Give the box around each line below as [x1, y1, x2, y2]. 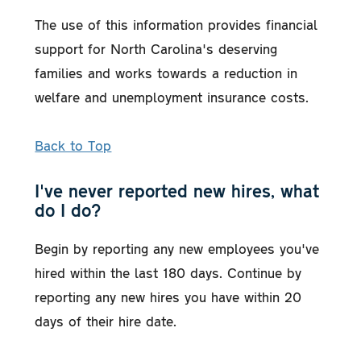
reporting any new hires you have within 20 [35, 287, 302, 305]
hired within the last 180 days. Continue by [35, 263, 302, 281]
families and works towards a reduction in [35, 63, 298, 81]
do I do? [35, 198, 102, 221]
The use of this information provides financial [35, 15, 318, 33]
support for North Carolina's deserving [35, 39, 278, 57]
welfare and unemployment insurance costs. [35, 87, 309, 106]
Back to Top [35, 135, 112, 154]
